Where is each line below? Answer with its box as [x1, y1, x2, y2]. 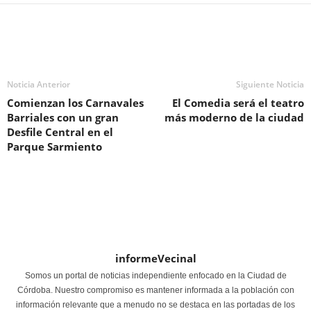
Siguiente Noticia [236, 78, 304, 90]
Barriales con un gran [7, 110, 119, 124]
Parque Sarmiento [7, 139, 102, 153]
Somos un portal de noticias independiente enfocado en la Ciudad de [24, 270, 287, 280]
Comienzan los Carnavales [7, 95, 144, 110]
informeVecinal [115, 251, 196, 265]
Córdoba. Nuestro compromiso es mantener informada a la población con [17, 285, 294, 295]
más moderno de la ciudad [165, 110, 304, 124]
